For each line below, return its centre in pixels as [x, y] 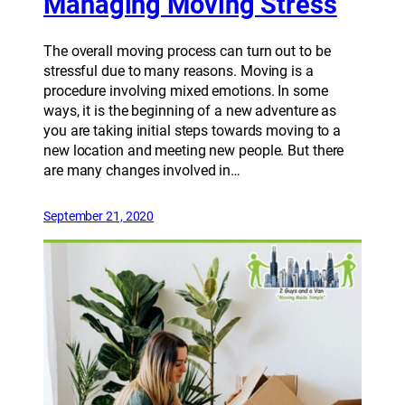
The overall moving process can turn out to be [187, 51]
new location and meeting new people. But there [194, 150]
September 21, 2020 [99, 216]
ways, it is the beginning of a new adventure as [190, 110]
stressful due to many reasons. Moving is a [179, 71]
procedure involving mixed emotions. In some [186, 90]
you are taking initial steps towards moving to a [193, 130]
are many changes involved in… [142, 170]
